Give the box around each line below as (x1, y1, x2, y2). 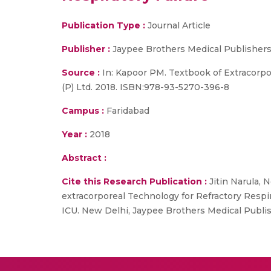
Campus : (62, 105, 104, 116)
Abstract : (62, 152, 106, 163)
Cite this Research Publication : (62, 176, 207, 187)
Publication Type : (62, 20, 145, 31)
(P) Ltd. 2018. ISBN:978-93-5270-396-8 (62, 82, 229, 93)
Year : (62, 129, 87, 140)
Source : (62, 67, 100, 78)
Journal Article (145, 20, 211, 31)
